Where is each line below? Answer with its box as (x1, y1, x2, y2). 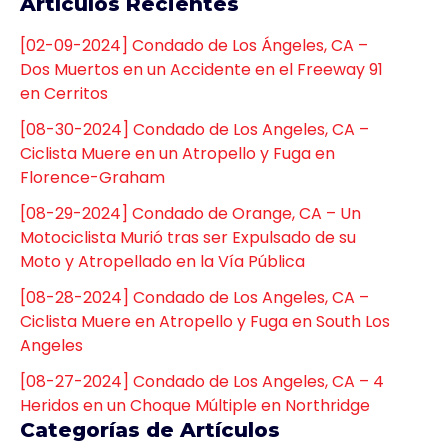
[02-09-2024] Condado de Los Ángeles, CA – (20, 34, 368, 58)
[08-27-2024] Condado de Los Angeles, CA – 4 (20, 370, 384, 394)
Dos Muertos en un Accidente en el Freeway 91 (20, 58, 383, 82)
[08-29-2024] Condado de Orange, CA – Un (20, 202, 361, 226)
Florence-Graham (20, 166, 165, 190)
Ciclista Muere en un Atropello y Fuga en (20, 142, 335, 166)
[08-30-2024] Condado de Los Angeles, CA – (20, 118, 369, 142)
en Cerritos (20, 82, 108, 106)
